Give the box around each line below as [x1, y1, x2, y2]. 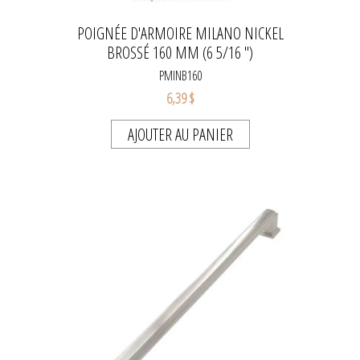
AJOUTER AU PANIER [127, 124, 233, 146]
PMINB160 [158, 67, 202, 85]
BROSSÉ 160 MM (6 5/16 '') [107, 42, 253, 64]
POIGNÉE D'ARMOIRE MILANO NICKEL [76, 22, 284, 45]
